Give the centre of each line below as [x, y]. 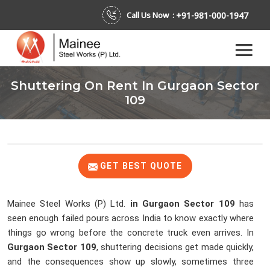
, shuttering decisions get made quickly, [175, 247]
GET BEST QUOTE [140, 166]
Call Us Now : [151, 15]
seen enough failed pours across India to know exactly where [130, 218]
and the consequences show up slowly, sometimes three [130, 262]
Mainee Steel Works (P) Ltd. [69, 204]
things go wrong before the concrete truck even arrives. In [130, 233]
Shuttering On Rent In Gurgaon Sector [135, 86]
